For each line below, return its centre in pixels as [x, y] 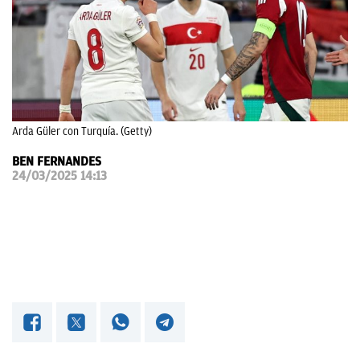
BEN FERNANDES [57, 161]
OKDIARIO [51, 23]
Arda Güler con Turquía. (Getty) [82, 131]
